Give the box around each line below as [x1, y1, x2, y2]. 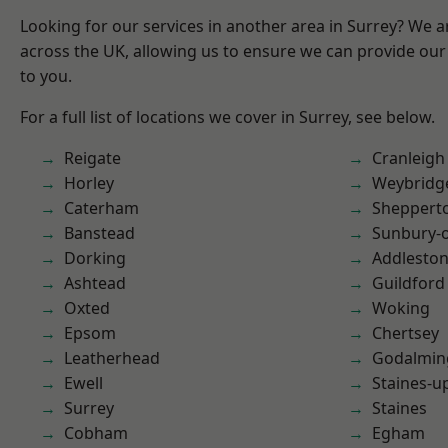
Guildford [372, 272, 445, 294]
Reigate [64, 147, 121, 169]
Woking [372, 297, 430, 319]
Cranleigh [372, 147, 445, 169]
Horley [64, 172, 114, 194]
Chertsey [372, 322, 439, 344]
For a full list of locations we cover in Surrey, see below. [20, 106, 435, 128]
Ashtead [64, 272, 126, 294]
